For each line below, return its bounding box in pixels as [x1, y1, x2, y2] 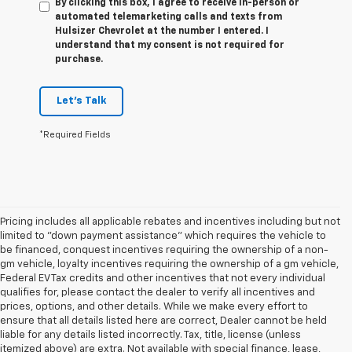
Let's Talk [57, 96, 106, 107]
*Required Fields [39, 130, 111, 140]
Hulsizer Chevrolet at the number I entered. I [55, 27, 269, 37]
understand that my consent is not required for [55, 41, 284, 51]
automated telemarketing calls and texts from [55, 13, 282, 23]
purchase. [55, 55, 103, 65]
